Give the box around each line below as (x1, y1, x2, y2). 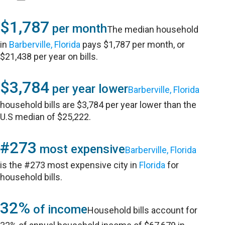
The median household (107, 24, 199, 35)
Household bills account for (87, 205, 198, 215)
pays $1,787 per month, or (80, 39, 185, 50)
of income (30, 202, 88, 216)
